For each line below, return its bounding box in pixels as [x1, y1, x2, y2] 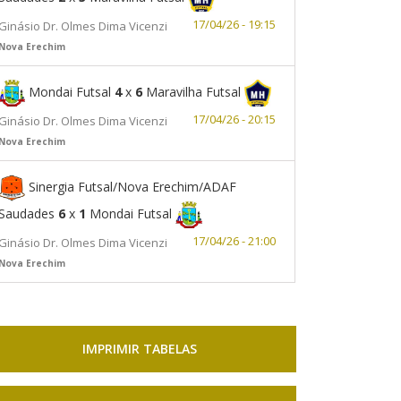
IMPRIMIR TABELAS [82, 339, 197, 357]
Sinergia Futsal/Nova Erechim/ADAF [25, 177, 236, 195]
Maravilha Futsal [142, 82, 244, 100]
